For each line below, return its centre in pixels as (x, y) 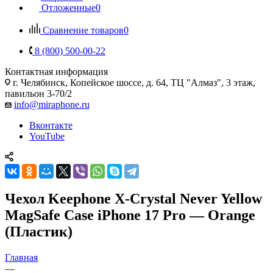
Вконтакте (51, 125)
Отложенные (69, 7)
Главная (21, 257)
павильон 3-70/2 (38, 93)
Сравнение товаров (83, 30)
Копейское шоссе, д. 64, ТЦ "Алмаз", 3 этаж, (163, 82)
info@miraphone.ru (52, 104)
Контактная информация (56, 71)
